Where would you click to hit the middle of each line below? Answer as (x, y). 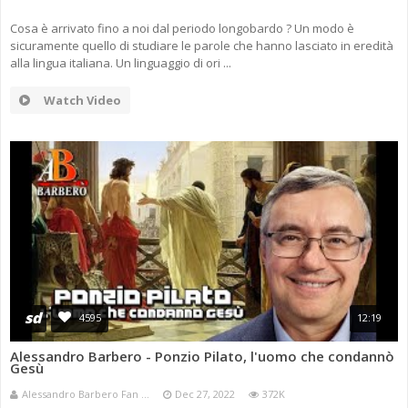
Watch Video (82, 101)
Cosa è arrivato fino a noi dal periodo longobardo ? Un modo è (182, 29)
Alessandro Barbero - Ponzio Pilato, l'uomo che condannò (202, 357)
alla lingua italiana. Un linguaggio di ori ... (121, 63)
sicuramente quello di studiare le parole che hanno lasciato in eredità (202, 46)
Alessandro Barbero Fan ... (86, 394)
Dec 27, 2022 (205, 394)
